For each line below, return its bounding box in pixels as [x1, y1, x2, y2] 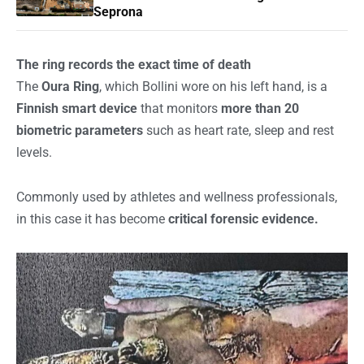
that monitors [137, 101, 221, 117]
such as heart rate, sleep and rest [143, 123, 334, 139]
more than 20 [221, 101, 299, 117]
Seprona [93, 4, 143, 20]
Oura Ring [41, 79, 99, 95]
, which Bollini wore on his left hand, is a [99, 79, 327, 95]
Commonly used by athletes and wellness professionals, [16, 189, 337, 206]
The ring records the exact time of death [16, 57, 251, 73]
